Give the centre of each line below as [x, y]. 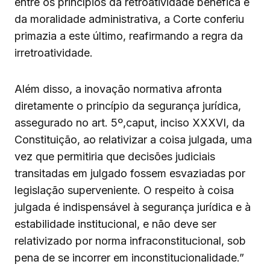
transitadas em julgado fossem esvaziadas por [130, 174]
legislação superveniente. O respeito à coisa [124, 190]
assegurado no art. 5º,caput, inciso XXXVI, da [130, 123]
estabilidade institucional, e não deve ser [115, 224]
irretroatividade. [54, 53]
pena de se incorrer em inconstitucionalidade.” [129, 258]
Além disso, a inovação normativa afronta [118, 89]
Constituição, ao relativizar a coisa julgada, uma [133, 140]
